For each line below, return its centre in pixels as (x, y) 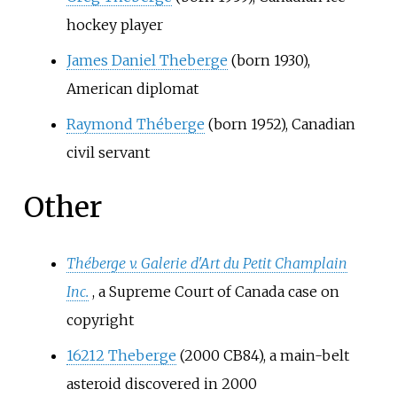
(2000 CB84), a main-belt (262, 355)
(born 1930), (269, 60)
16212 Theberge (121, 355)
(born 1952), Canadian (280, 124)
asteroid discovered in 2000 (161, 383)
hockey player (114, 24)
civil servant (108, 152)
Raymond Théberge (135, 124)
